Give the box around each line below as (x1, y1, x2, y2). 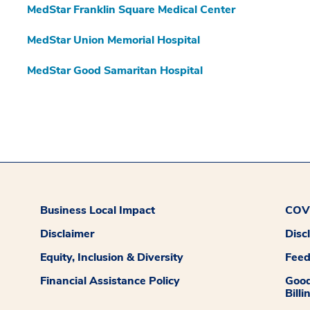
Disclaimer (40, 226, 95, 241)
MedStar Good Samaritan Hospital (27, 62, 203, 78)
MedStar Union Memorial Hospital (27, 32, 200, 48)
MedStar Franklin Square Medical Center (27, 1, 235, 17)
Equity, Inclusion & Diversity (40, 249, 184, 265)
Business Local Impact (40, 202, 156, 218)
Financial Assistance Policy (40, 273, 181, 289)
